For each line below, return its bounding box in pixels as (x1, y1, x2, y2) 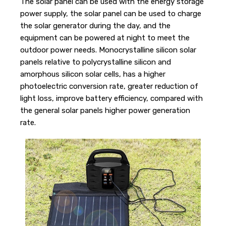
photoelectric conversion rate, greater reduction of (20, 82, 198, 91)
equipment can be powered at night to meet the (20, 33, 190, 42)
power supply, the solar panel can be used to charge (20, 9, 201, 18)
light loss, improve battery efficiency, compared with (20, 94, 203, 103)
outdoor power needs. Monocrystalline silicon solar (20, 45, 196, 54)
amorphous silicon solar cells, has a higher (20, 70, 165, 79)
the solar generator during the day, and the (20, 21, 171, 30)
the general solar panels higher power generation (20, 106, 190, 115)
